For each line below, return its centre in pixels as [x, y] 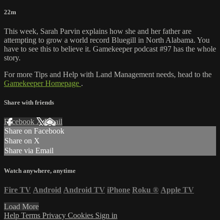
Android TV [84, 190]
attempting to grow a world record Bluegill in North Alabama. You [107, 40]
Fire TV [17, 190]
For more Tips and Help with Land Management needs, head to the [108, 75]
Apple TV [177, 190]
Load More [21, 206]
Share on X [22, 141]
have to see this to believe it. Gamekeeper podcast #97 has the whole [110, 49]
